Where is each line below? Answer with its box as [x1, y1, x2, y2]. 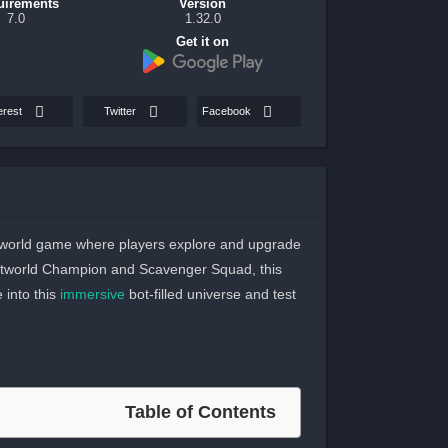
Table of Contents [125, 401, 276, 422]
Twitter [104, 105, 136, 118]
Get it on [176, 34, 230, 50]
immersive [59, 285, 125, 302]
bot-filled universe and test [124, 285, 296, 302]
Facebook [202, 105, 251, 118]
